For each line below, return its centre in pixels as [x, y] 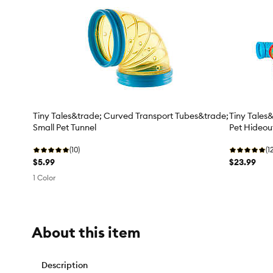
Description [65, 265]
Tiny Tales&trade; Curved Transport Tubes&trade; [131, 116]
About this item [86, 232]
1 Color [44, 178]
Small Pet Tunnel [65, 128]
